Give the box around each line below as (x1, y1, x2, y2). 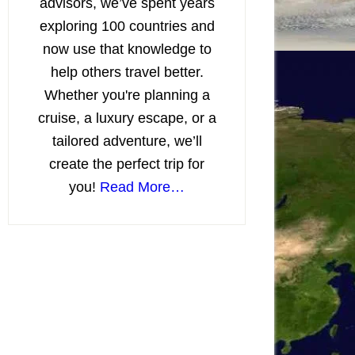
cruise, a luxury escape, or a (37, 110, 216, 126)
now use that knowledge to (42, 41, 212, 57)
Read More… (100, 179, 185, 195)
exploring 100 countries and (39, 18, 215, 34)
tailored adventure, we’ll (52, 133, 202, 149)
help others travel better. (50, 64, 204, 80)
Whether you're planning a (44, 87, 210, 103)
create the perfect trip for (49, 156, 204, 172)
